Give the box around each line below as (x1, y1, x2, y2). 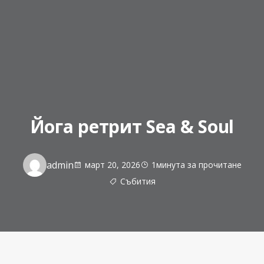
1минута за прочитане (151, 159, 242, 170)
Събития (120, 176, 156, 187)
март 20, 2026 (84, 159, 140, 170)
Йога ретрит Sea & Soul (29, 114, 235, 138)
